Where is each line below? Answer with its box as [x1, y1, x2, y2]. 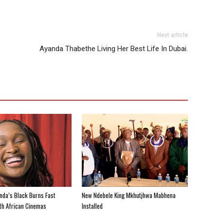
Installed [82, 200, 103, 211]
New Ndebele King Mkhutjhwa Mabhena [82, 190, 176, 200]
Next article [157, 31, 188, 38]
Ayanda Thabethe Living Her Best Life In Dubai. [39, 44, 188, 53]
